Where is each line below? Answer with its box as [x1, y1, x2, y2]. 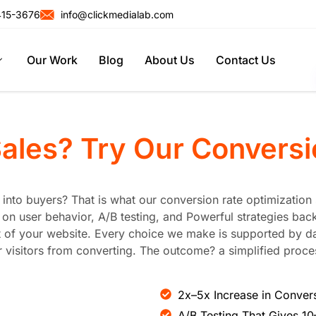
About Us [144, 53, 195, 67]
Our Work [26, 53, 78, 67]
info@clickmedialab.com [60, 8, 174, 20]
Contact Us [215, 53, 276, 67]
